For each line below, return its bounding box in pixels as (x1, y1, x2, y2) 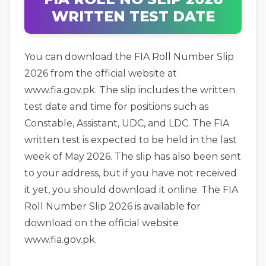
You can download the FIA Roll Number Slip (24, 51, 234, 62)
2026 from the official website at (24, 68, 177, 79)
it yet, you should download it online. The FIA (24, 184, 238, 195)
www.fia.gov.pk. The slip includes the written (24, 84, 235, 96)
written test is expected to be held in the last (24, 134, 237, 145)
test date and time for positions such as (24, 101, 208, 112)
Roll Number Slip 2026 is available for (24, 201, 201, 212)
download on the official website (24, 217, 179, 229)
